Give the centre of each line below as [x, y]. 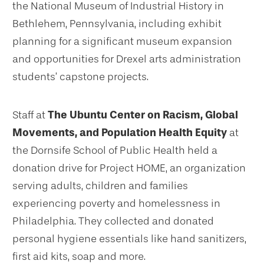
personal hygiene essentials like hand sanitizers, [129, 239]
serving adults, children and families [100, 186]
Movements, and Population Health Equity [120, 133]
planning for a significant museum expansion [122, 42]
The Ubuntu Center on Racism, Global [143, 115]
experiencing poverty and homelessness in [116, 204]
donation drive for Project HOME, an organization [129, 168]
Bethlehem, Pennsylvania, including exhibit [117, 24]
